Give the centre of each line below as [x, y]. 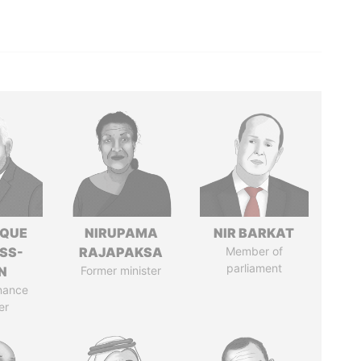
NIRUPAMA [121, 233]
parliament [254, 268]
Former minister [121, 270]
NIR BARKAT [254, 233]
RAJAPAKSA [121, 252]
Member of [254, 251]
